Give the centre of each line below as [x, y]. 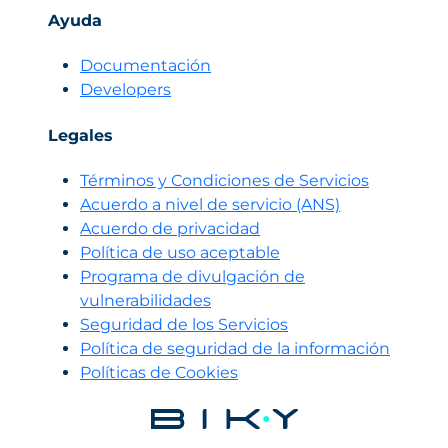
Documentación [145, 66]
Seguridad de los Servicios [184, 325]
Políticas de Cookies [159, 373]
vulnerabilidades [145, 301]
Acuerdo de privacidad [170, 229]
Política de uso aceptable [180, 253]
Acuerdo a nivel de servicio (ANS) [210, 205]
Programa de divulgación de [192, 277]
